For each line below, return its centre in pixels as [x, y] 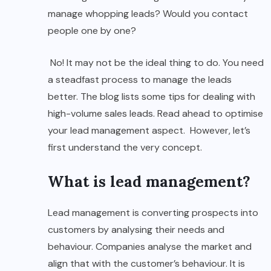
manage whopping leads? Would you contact [148, 14]
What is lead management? [149, 182]
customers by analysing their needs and [136, 230]
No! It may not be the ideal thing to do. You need [156, 63]
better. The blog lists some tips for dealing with [152, 97]
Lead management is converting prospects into [153, 213]
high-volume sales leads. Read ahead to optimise [155, 114]
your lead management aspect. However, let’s [149, 131]
